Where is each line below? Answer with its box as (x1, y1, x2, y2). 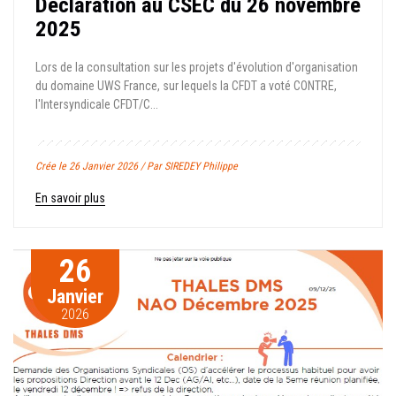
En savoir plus (35, 191, 105, 206)
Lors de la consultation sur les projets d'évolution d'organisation (35, 60, 358, 75)
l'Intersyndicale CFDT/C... (35, 97, 158, 112)
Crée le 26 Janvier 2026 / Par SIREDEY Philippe (35, 160, 238, 173)
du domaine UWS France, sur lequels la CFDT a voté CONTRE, (35, 79, 337, 94)
